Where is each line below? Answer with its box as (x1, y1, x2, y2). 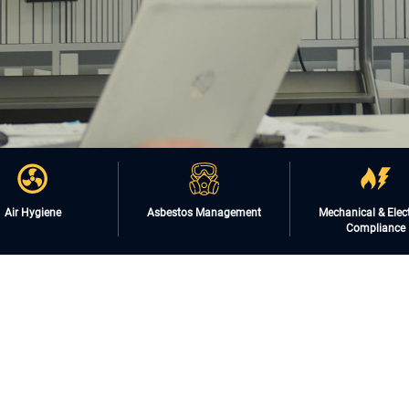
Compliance (345, 222, 405, 235)
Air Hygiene (4, 206, 61, 219)
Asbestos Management (147, 206, 262, 219)
